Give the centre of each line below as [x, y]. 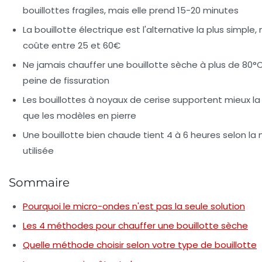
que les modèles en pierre [80, 116]
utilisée [38, 151]
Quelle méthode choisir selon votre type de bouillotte [140, 245]
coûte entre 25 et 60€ [72, 46]
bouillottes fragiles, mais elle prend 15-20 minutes [131, 11]
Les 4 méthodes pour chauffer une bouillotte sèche [135, 226]
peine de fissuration [66, 81]
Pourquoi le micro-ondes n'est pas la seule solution [134, 206]
